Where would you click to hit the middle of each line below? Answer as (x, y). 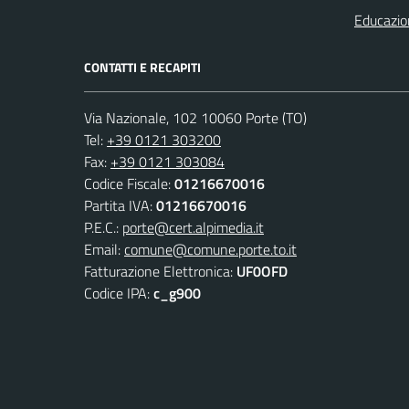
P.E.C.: (103, 227)
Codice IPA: (119, 293)
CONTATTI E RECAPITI (142, 67)
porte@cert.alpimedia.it (193, 227)
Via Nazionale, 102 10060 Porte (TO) (195, 117)
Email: (104, 249)
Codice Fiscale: (129, 183)
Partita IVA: (120, 205)
